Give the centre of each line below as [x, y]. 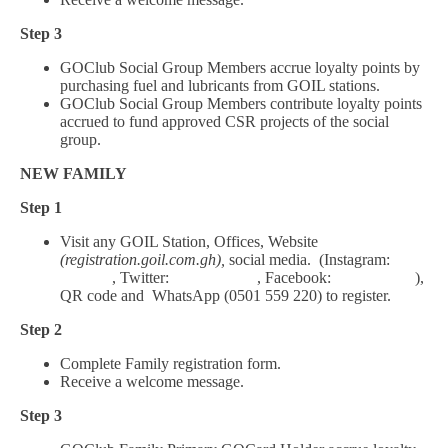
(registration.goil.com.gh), [144, 259]
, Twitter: [142, 277]
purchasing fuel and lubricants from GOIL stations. [220, 85]
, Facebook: [296, 277]
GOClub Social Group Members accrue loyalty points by [240, 67]
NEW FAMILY [73, 173]
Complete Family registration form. [170, 363]
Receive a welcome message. [152, 381]
